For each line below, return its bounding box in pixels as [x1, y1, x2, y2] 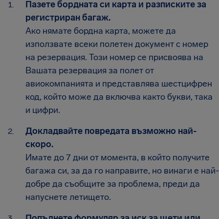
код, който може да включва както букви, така [25, 91, 213, 102]
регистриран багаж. [25, 12, 110, 23]
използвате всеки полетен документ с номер [25, 38, 208, 49]
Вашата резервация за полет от [25, 65, 154, 76]
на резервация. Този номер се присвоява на [25, 51, 203, 63]
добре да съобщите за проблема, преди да [25, 178, 200, 189]
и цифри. [25, 104, 60, 115]
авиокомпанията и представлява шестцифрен [25, 78, 212, 89]
